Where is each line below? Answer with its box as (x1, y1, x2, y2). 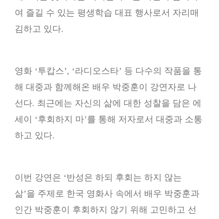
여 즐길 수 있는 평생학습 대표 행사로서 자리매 (15, 8, 199, 18)
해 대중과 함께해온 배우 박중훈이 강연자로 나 (15, 82, 197, 92)
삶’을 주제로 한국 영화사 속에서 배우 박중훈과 (15, 189, 199, 198)
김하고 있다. (15, 24, 64, 34)
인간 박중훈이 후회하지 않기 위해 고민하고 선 (15, 205, 197, 215)
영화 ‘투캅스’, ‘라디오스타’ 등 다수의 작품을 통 (15, 66, 202, 76)
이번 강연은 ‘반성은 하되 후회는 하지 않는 (15, 173, 182, 182)
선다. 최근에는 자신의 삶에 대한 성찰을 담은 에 (15, 98, 201, 108)
